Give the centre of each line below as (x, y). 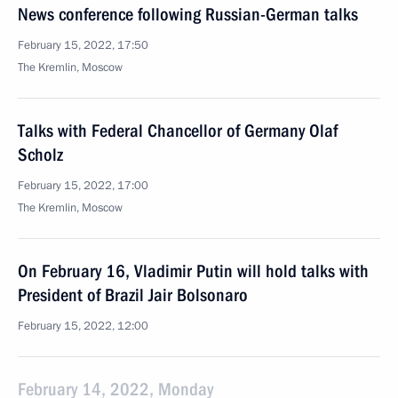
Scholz (40, 155)
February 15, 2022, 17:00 (83, 186)
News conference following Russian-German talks (188, 14)
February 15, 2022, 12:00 (83, 326)
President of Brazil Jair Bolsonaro (133, 295)
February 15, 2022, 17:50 (83, 45)
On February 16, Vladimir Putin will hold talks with (193, 271)
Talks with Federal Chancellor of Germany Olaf (178, 131)
